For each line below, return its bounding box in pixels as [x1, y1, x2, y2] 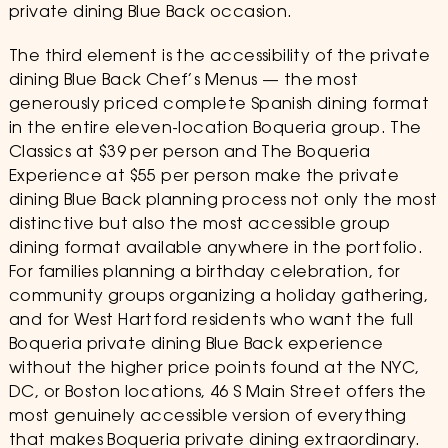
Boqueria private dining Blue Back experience [8, 337, 384, 353]
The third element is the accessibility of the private [8, 49, 431, 65]
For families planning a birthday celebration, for [8, 265, 401, 281]
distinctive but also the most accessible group [8, 217, 391, 233]
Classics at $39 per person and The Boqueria [8, 145, 371, 161]
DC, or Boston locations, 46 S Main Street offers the [8, 385, 427, 401]
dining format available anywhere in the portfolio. [8, 241, 423, 257]
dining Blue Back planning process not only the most [8, 193, 438, 209]
